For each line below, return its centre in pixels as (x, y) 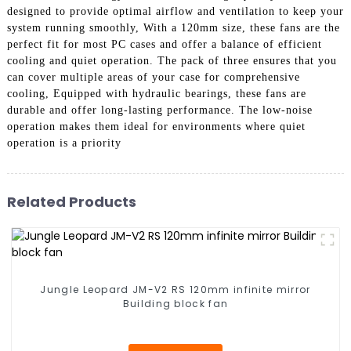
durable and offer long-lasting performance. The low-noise (159, 110)
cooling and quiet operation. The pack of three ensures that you (172, 60)
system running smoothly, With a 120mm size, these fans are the (173, 27)
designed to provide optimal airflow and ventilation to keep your (175, 11)
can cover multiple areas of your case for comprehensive (153, 77)
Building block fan (175, 303)
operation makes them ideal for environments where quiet (156, 126)
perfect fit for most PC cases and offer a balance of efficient (164, 44)
